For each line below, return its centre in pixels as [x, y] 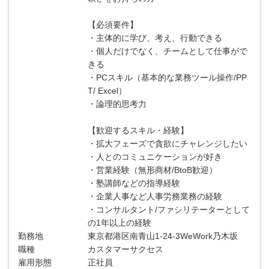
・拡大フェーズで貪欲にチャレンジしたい [168, 144]
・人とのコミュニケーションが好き [155, 157]
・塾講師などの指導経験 [134, 183]
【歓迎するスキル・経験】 [138, 130]
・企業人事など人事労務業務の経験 [155, 196]
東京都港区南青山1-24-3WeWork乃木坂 [163, 236]
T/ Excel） [107, 91]
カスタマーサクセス [126, 249]
